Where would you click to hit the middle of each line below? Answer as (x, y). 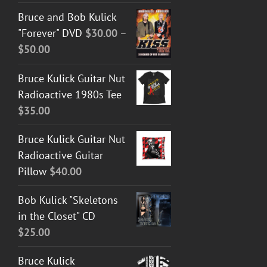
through (68, 97)
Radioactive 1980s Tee (70, 94)
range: (64, 64)
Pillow (32, 171)
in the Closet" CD (57, 216)
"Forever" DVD (50, 33)
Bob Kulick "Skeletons (68, 200)
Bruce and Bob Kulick (67, 17)
